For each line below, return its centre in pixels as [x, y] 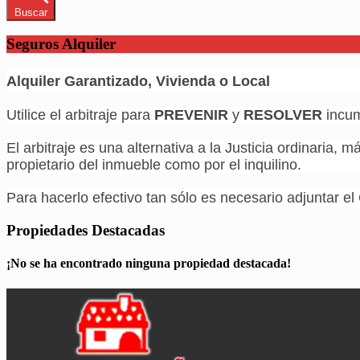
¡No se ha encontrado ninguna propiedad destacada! [149, 264]
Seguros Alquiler [61, 44]
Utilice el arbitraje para [80, 115]
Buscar [31, 12]
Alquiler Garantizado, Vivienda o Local [138, 82]
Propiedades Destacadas [86, 231]
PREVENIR [191, 115]
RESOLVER [283, 115]
